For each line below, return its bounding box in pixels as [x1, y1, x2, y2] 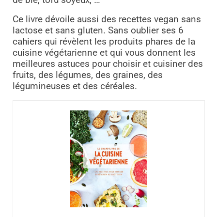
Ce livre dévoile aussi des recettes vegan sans [12, 14, 201, 25]
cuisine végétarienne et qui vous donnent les [12, 47, 196, 58]
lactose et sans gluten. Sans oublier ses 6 [12, 25, 184, 36]
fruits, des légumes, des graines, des [12, 69, 163, 80]
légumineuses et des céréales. [12, 80, 137, 92]
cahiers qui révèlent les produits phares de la [12, 36, 195, 47]
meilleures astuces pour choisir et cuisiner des [12, 58, 203, 69]
